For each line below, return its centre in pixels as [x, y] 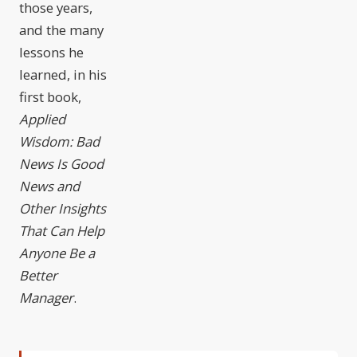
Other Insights [63, 209]
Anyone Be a [57, 253]
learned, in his [63, 75]
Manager [46, 298]
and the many [61, 30]
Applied [42, 120]
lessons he [51, 53]
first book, [50, 97]
